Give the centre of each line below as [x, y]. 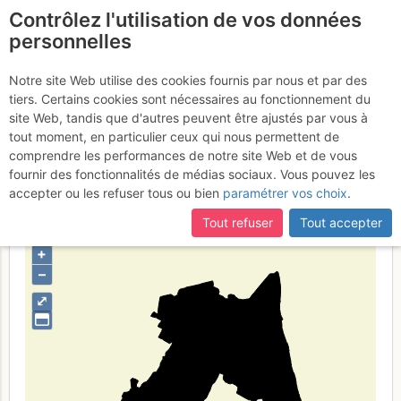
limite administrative [183, 175]
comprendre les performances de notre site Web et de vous [183, 155]
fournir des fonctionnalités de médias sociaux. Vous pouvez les [192, 174]
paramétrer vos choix [285, 193]
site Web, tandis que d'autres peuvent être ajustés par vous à [188, 118]
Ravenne [81, 110]
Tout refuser [237, 223]
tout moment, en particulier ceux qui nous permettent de [174, 137]
